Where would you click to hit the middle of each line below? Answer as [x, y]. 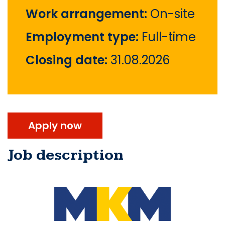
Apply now [55, 126]
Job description [66, 155]
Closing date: [68, 60]
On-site [173, 14]
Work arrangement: [88, 14]
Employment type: [84, 37]
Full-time [169, 37]
